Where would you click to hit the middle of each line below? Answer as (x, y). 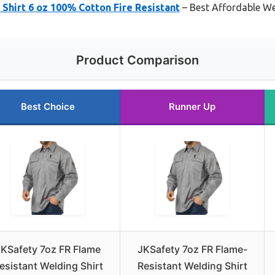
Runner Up (192, 106)
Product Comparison (137, 60)
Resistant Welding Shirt (192, 265)
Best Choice (48, 106)
